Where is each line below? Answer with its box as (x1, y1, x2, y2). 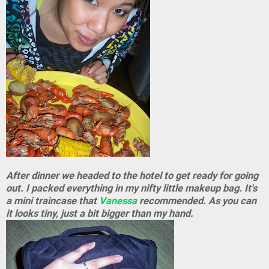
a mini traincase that (6, 195, 99, 207)
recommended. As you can (137, 195, 256, 207)
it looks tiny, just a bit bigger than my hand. (6, 208, 193, 219)
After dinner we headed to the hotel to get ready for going (6, 170, 258, 181)
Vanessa (99, 195, 137, 207)
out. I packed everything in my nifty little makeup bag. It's (6, 183, 257, 194)
